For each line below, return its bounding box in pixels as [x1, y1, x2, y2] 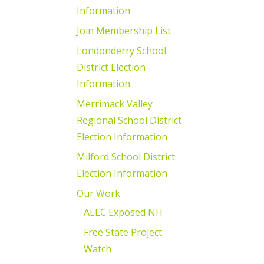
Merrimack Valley [77, 97, 153, 110]
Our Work [77, 186, 120, 200]
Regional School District [77, 113, 181, 127]
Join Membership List [77, 24, 171, 37]
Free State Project [84, 225, 162, 239]
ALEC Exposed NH [84, 205, 163, 219]
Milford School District [77, 150, 175, 163]
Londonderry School [77, 44, 166, 57]
